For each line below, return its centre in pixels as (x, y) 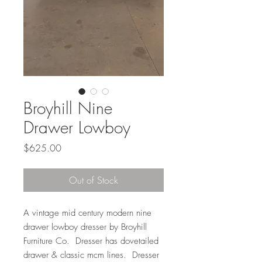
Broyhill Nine (68, 108)
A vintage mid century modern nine (87, 213)
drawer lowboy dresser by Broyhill (85, 227)
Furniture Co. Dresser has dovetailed (91, 241)
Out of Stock (94, 180)
